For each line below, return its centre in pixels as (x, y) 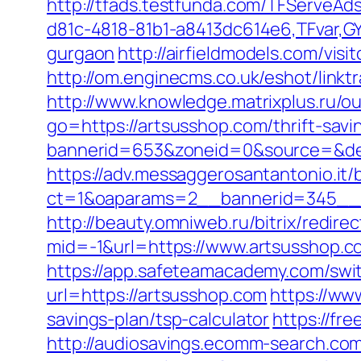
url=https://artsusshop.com (157, 295)
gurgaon (81, 53)
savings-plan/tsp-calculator (158, 319)
